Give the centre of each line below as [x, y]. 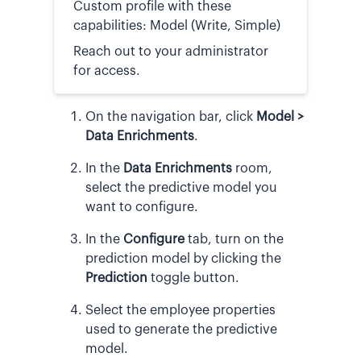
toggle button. [193, 278]
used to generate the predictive [181, 329]
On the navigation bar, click [171, 116]
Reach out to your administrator [171, 51]
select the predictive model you [181, 187]
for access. [107, 71]
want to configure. [142, 207]
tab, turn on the [234, 239]
